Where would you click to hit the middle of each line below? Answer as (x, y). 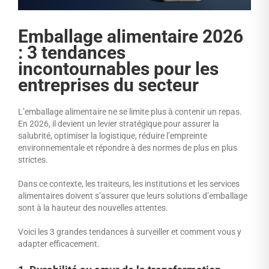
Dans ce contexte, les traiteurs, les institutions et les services (129, 183)
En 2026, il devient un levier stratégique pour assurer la (119, 123)
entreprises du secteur (108, 85)
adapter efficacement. (59, 243)
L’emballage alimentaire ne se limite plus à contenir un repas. (130, 111)
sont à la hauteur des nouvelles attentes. (93, 207)
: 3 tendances (72, 52)
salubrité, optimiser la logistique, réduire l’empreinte (113, 135)
